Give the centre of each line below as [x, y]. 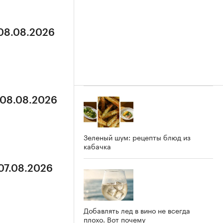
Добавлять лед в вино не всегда [137, 210]
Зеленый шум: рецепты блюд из [137, 137]
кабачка [97, 146]
